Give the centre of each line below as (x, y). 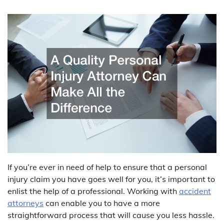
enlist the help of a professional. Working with (93, 191)
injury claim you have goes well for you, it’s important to (111, 179)
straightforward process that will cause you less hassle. (111, 215)
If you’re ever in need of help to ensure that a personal (107, 167)
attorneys (25, 203)
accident (195, 191)
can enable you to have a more (102, 203)
